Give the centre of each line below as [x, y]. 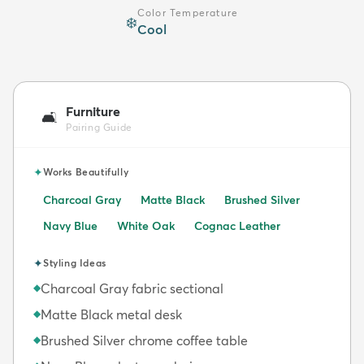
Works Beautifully [86, 171]
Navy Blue [70, 225]
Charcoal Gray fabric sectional [132, 288]
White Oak [146, 225]
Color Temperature [188, 12]
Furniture [93, 111]
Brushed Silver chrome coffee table [144, 340]
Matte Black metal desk [111, 314]
